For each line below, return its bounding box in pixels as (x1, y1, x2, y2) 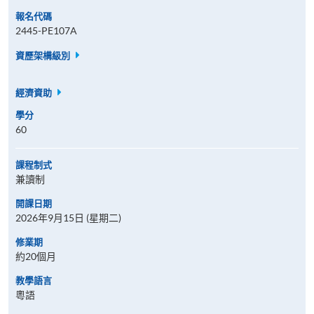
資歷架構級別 (15, 50, 72, 61)
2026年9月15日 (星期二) (15, 212, 121, 224)
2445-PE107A (15, 25, 77, 36)
